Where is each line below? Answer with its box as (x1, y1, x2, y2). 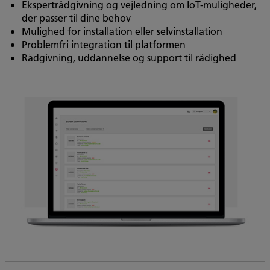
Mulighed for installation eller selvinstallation (22, 25, 222, 38)
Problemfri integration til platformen (22, 38, 186, 51)
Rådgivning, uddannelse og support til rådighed (22, 51, 236, 64)
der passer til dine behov (22, 11, 131, 25)
